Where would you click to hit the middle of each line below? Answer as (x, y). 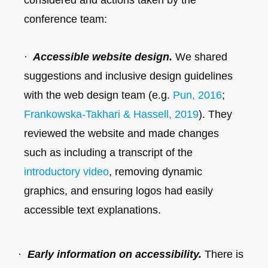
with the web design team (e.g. (98, 95)
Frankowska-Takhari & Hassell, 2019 (111, 115)
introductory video (66, 172)
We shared (200, 57)
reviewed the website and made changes (121, 134)
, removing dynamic (156, 172)
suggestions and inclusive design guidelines (128, 76)
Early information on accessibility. (113, 254)
